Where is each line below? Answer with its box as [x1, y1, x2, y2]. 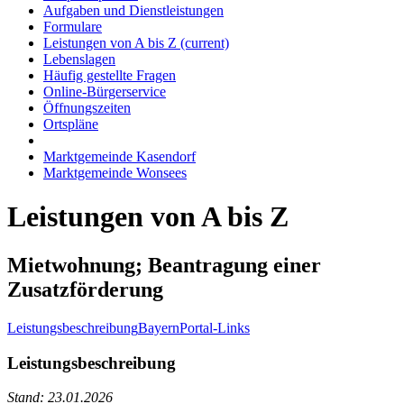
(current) [180, 35, 229, 50]
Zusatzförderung [7, 277, 163, 301]
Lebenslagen [43, 51, 115, 67]
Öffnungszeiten [43, 100, 131, 115]
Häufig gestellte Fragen [43, 68, 176, 83]
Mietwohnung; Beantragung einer [7, 252, 321, 277]
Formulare [43, 19, 102, 34]
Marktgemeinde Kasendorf [43, 149, 196, 164]
